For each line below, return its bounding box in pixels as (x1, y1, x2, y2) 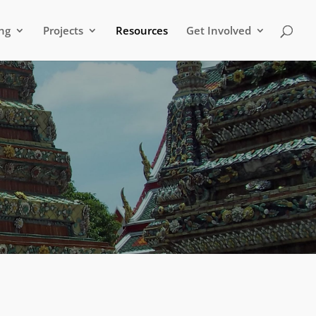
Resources (116, 23, 168, 37)
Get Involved (186, 23, 251, 37)
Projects (43, 23, 83, 37)
